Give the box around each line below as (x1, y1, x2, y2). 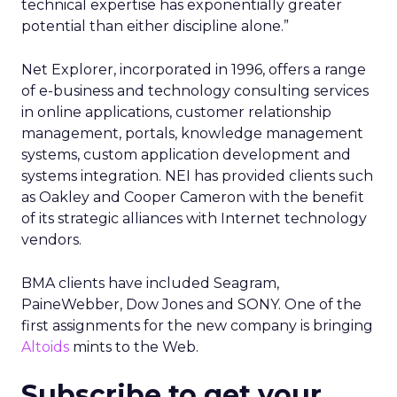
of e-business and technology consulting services (21, 82, 369, 99)
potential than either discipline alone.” (21, 18, 289, 35)
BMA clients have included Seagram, (21, 275, 279, 292)
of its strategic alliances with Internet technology (21, 210, 367, 227)
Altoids (21, 339, 69, 355)
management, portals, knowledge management (21, 125, 363, 142)
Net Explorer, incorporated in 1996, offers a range (21, 61, 366, 78)
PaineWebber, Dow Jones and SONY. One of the (21, 296, 362, 313)
